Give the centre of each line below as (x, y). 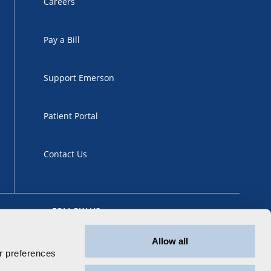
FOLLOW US (76, 211)
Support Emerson (79, 77)
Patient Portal (71, 116)
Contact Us (65, 154)
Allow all (170, 241)
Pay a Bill (62, 39)
